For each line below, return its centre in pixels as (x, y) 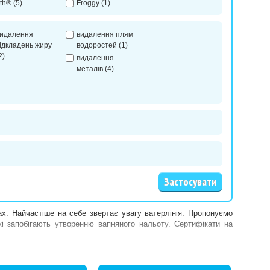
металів (90, 69)
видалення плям (105, 34)
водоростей (97, 45)
